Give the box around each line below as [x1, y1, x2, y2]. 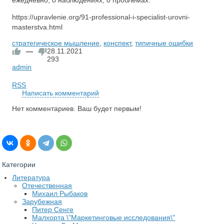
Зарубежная [22, 197, 62, 205]
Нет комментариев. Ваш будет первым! [12, 104, 142, 112]
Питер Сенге [32, 205, 74, 213]
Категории [2, 160, 36, 168]
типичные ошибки [135, 39, 193, 47]
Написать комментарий [22, 89, 99, 97]
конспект [103, 39, 131, 47]
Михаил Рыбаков [32, 189, 88, 197]
